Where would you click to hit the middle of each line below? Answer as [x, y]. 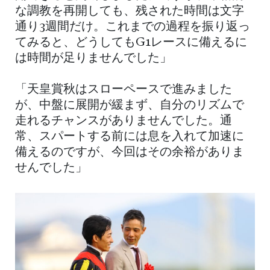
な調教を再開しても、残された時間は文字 [130, 12]
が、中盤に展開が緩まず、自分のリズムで [130, 106]
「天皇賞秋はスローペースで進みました [124, 90]
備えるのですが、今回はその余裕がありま [130, 153]
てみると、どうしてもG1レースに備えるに [131, 43]
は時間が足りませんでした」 [93, 59]
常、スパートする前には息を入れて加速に [130, 137]
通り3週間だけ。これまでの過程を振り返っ [133, 27]
